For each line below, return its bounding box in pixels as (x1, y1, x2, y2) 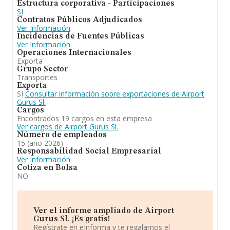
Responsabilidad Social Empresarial (17, 147, 161, 156)
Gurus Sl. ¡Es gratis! (33, 215, 110, 223)
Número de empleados (17, 131, 107, 139)
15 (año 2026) (17, 138, 63, 148)
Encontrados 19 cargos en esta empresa (17, 113, 152, 123)
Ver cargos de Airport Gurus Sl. (17, 122, 118, 131)
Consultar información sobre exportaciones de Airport (25, 89, 204, 99)
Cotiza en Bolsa (17, 164, 78, 172)
